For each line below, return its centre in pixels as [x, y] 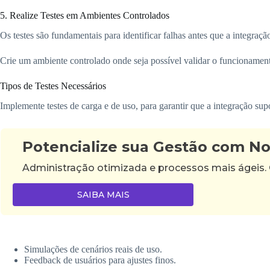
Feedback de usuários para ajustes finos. [100, 260]
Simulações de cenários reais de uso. [93, 249]
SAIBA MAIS [103, 194]
